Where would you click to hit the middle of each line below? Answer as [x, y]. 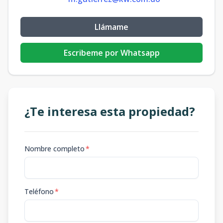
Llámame [111, 27]
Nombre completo [55, 149]
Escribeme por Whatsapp [111, 53]
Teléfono [39, 191]
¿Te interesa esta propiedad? [110, 111]
